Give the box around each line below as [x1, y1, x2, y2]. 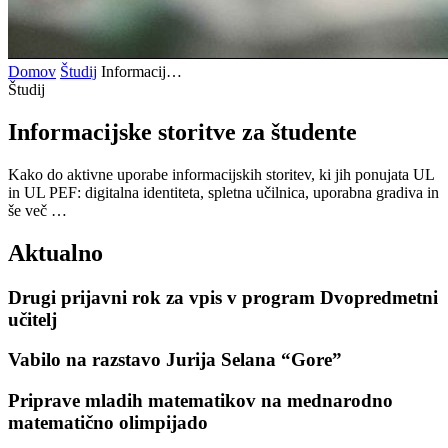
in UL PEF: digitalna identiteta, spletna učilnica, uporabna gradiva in [8, 183, 439, 201]
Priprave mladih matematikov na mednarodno [8, 390, 393, 412]
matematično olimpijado [8, 412, 208, 434]
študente [271, 118, 357, 145]
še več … [8, 201, 67, 219]
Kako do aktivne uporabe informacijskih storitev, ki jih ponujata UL [8, 165, 434, 183]
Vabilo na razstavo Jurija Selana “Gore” [8, 349, 342, 371]
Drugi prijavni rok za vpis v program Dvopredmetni [8, 286, 438, 308]
